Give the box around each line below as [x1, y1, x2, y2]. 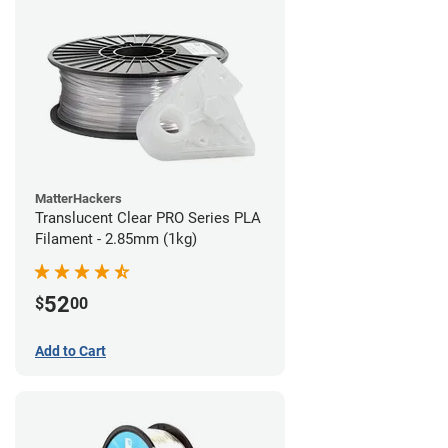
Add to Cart [35, 343, 106, 360]
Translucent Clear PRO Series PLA [35, 208, 261, 227]
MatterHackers [35, 190, 122, 206]
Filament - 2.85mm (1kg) [35, 229, 197, 248]
